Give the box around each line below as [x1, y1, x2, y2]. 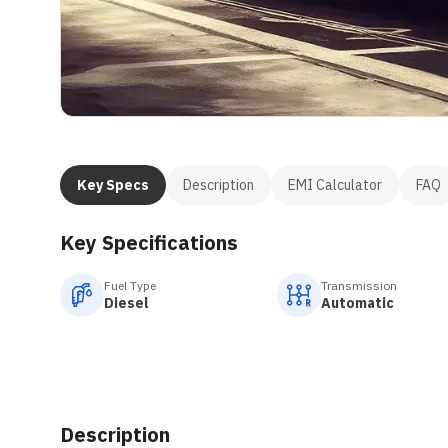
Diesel [104, 293, 149, 312]
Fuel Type [104, 277, 156, 293]
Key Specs [77, 175, 149, 194]
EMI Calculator [288, 175, 382, 194]
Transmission [320, 277, 397, 293]
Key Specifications [60, 229, 238, 256]
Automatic [320, 293, 394, 312]
